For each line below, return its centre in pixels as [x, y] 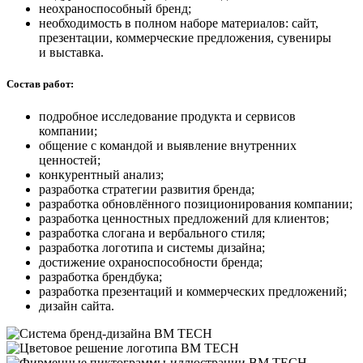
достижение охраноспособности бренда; [151, 262]
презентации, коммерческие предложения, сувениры [185, 38]
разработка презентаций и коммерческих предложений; [193, 291]
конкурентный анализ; [101, 174]
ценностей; [70, 160]
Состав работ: [40, 84]
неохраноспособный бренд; [115, 9]
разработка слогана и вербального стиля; [152, 233]
